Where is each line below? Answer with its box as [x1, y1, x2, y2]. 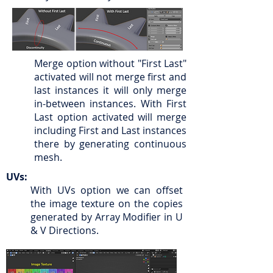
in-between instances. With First [34, 97, 186, 110]
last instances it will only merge [34, 83, 186, 97]
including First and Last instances [34, 124, 186, 137]
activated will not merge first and [34, 70, 186, 83]
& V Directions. [30, 224, 99, 237]
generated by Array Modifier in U [30, 210, 183, 224]
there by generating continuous [34, 137, 186, 151]
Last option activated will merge [34, 110, 186, 124]
